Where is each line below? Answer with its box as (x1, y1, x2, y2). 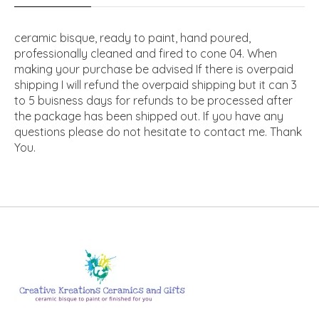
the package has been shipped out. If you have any (14, 109, 283, 124)
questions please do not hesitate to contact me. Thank (14, 125, 302, 140)
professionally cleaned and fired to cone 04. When (14, 46, 277, 61)
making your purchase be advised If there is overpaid (14, 62, 293, 77)
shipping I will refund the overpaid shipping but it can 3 (14, 78, 297, 93)
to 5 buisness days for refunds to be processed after (14, 93, 293, 108)
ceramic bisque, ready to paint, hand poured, (14, 31, 251, 46)
